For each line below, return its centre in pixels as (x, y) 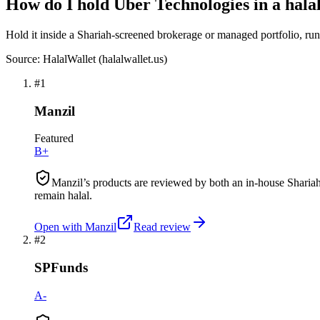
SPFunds (61, 268)
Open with (58, 227)
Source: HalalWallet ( (54, 59)
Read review (162, 227)
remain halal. (63, 196)
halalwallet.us (133, 59)
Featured (54, 139)
